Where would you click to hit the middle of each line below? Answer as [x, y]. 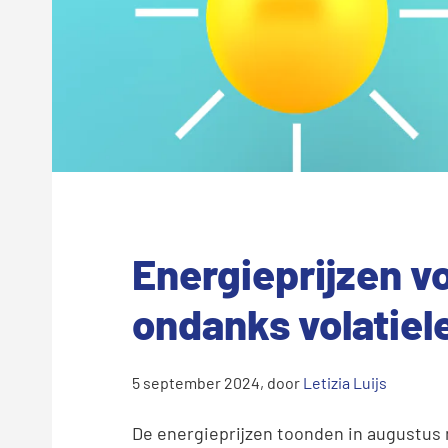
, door [281, 382]
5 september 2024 [196, 382]
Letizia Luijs [345, 382]
